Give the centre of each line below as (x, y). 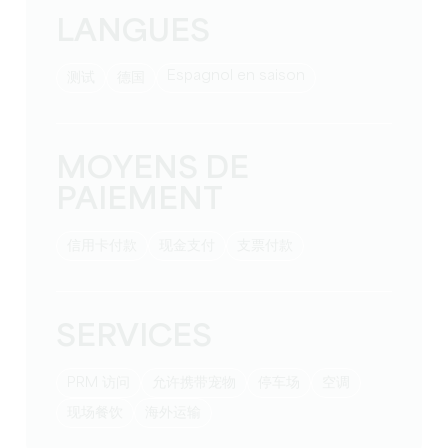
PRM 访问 (103, 383)
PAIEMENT (140, 201)
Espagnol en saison (241, 76)
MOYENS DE (153, 170)
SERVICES (134, 338)
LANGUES (133, 33)
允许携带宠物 (201, 383)
